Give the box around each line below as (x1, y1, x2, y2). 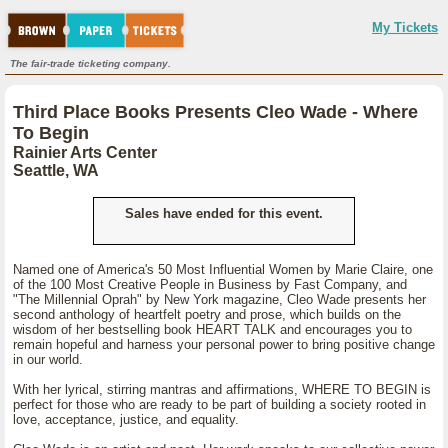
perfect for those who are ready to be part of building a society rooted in (13, 397, 426, 412)
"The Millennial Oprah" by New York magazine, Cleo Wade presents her (13, 292, 426, 307)
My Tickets (372, 20, 438, 35)
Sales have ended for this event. (125, 206, 323, 221)
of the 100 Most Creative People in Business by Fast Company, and (13, 277, 407, 292)
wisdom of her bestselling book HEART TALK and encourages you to (13, 322, 412, 337)
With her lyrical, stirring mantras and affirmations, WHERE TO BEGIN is (13, 382, 431, 397)
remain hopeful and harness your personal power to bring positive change (13, 337, 435, 352)
